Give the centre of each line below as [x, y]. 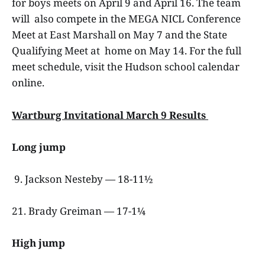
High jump [40, 243]
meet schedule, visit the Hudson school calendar [126, 67]
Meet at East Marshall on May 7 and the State [119, 35]
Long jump [40, 147]
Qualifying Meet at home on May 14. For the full [127, 51]
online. [29, 83]
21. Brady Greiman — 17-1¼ [80, 211]
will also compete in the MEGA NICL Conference [126, 19]
